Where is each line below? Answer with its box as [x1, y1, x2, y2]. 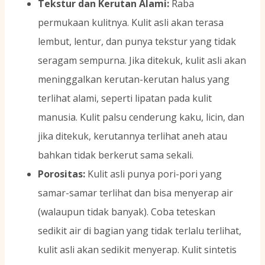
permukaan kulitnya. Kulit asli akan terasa [38, 16, 224, 30]
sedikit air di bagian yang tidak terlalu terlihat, [38, 224, 241, 238]
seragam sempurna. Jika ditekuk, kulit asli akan [38, 54, 246, 67]
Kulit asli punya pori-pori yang [85, 167, 222, 181]
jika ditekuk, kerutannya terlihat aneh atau [38, 130, 227, 143]
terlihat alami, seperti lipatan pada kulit [38, 92, 212, 105]
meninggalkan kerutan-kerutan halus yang [38, 73, 230, 86]
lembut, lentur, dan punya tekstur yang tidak [38, 35, 236, 49]
